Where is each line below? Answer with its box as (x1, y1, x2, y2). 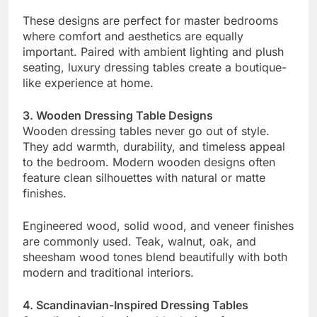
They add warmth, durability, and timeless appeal (23, 139, 285, 154)
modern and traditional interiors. (23, 265, 194, 280)
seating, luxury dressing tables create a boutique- (23, 60, 287, 75)
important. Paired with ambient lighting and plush (23, 45, 284, 59)
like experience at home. (23, 76, 154, 91)
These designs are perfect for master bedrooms (23, 13, 278, 28)
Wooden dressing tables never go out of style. (23, 124, 270, 139)
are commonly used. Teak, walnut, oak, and (23, 234, 256, 249)
